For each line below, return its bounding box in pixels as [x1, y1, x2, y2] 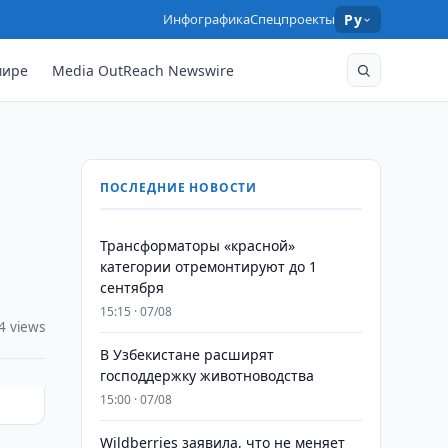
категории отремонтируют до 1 [99, 257, 317, 276]
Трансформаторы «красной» [99, 236, 295, 255]
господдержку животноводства [99, 366, 314, 385]
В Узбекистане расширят [99, 345, 274, 364]
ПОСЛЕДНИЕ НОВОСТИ [99, 179, 258, 196]
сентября [99, 278, 164, 297]
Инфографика [163, 10, 251, 28]
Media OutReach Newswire [52, 60, 235, 80]
